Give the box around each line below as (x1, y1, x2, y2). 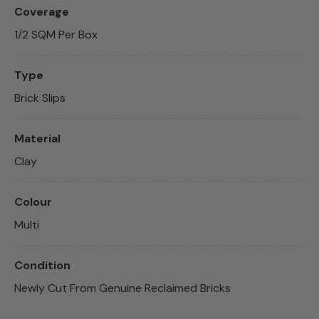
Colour (14, 194, 52, 209)
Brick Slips (14, 90, 66, 105)
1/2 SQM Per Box (14, 26, 98, 42)
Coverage (14, 4, 69, 19)
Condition (14, 257, 70, 273)
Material (14, 130, 61, 146)
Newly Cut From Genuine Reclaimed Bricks (14, 280, 231, 296)
